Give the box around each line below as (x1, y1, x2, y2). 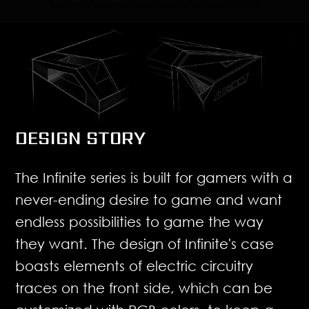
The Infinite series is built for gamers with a (15, 168, 293, 186)
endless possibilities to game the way (15, 212, 264, 230)
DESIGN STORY (15, 125, 146, 150)
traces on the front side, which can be (15, 279, 273, 296)
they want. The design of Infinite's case (15, 235, 275, 252)
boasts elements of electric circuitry (15, 257, 254, 274)
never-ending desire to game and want (15, 190, 283, 208)
